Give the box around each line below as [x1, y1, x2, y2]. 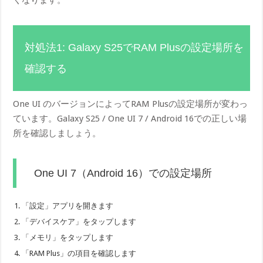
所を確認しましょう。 [13, 128, 102, 139]
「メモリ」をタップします [22, 233, 114, 242]
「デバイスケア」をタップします [22, 217, 137, 227]
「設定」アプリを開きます [22, 201, 114, 211]
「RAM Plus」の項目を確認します [22, 249, 137, 258]
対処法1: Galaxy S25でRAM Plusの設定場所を [25, 42, 244, 54]
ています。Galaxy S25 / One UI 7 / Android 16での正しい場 [13, 113, 247, 124]
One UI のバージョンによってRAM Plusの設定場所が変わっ [13, 99, 248, 110]
